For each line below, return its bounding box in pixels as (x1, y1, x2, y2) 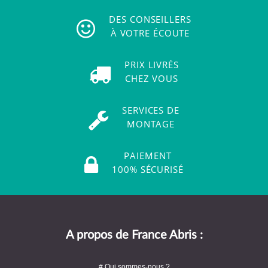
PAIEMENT (124, 149, 172, 162)
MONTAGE (126, 117, 175, 130)
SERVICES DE (122, 103, 179, 116)
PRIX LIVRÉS (124, 58, 179, 71)
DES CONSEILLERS (109, 13, 191, 25)
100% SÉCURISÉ (112, 163, 184, 175)
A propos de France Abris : (65, 229, 203, 241)
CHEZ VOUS (125, 72, 178, 84)
